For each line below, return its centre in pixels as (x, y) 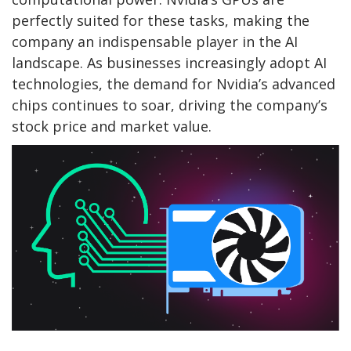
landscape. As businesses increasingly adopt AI (169, 62)
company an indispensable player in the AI (155, 41)
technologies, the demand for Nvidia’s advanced (174, 83)
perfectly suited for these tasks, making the (161, 20)
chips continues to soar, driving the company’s (170, 105)
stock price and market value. (112, 126)
